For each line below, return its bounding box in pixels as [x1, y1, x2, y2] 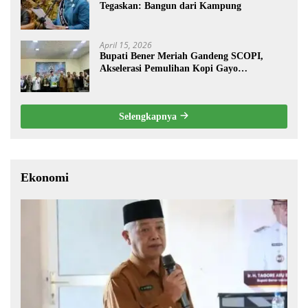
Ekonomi [21, 170, 69, 184]
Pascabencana [100, 75, 157, 86]
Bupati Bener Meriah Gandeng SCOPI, [100, 50, 263, 61]
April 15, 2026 [100, 38, 152, 51]
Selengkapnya [119, 111, 179, 122]
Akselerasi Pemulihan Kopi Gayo [100, 63, 238, 74]
